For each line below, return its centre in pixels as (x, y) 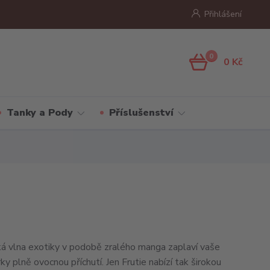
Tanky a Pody (39, 113)
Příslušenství (141, 113)
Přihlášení (223, 14)
